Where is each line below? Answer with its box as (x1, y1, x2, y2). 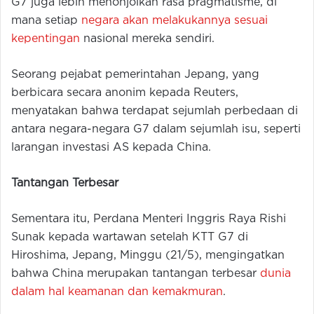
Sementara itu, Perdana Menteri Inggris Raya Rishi (11, 214, 286, 225)
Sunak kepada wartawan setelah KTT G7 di (11, 232, 248, 243)
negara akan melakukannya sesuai (81, 15, 268, 27)
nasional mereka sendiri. (80, 34, 214, 45)
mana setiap (11, 15, 81, 27)
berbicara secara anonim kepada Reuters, (11, 88, 238, 99)
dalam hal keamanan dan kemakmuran (11, 287, 223, 298)
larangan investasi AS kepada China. (11, 142, 211, 153)
